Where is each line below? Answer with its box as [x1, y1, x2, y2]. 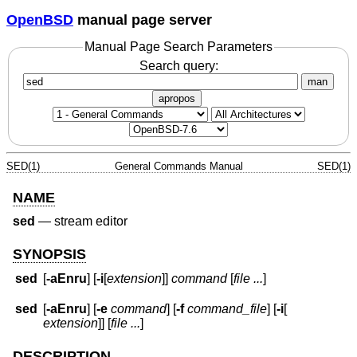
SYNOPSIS [13, 245, 86, 262]
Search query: [139, 58, 218, 73]
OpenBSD [6, 11, 73, 28]
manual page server [73, 11, 212, 28]
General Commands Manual [114, 159, 243, 172]
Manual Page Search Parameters [84, 40, 273, 54]
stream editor [54, 214, 127, 229]
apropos [159, 92, 195, 104]
